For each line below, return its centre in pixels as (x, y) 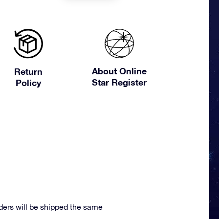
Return (28, 72)
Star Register (120, 82)
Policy (28, 83)
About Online (120, 71)
